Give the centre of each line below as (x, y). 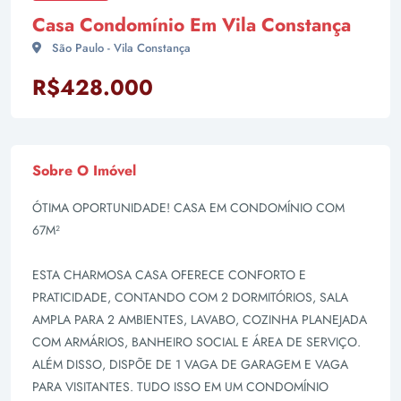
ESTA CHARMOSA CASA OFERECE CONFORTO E (169, 275)
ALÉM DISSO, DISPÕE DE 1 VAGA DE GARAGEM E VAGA (190, 364)
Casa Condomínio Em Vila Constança (192, 25)
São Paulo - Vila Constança (119, 48)
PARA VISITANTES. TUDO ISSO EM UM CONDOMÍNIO (180, 387)
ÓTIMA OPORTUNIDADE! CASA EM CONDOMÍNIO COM (188, 208)
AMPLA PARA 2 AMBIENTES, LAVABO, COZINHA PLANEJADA (200, 320)
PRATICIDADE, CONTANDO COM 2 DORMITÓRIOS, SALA (190, 297)
